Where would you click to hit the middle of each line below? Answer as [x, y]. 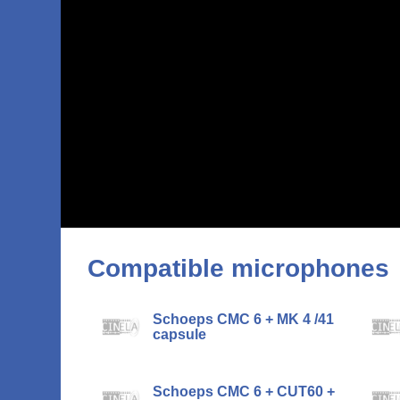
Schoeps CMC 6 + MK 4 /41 [243, 319]
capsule [179, 334]
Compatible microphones [238, 268]
